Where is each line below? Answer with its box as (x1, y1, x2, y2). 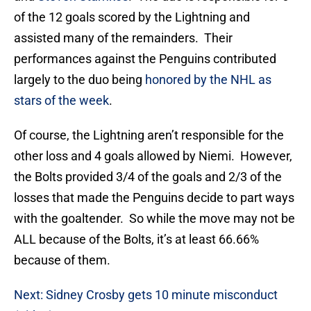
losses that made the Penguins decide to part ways (14, 190, 294, 205)
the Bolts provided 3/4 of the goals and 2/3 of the (14, 169, 282, 185)
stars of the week (14, 93, 109, 108)
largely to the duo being (14, 72, 145, 87)
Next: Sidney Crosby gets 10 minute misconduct (14, 287, 278, 303)
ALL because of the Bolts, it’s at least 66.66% (14, 232, 259, 247)
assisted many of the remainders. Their (14, 31, 233, 46)
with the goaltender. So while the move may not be (14, 211, 295, 226)
